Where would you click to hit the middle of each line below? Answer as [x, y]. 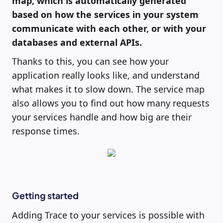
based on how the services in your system [105, 15]
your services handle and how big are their [102, 117]
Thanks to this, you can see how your [90, 61]
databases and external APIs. [77, 43]
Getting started [45, 196]
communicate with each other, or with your [109, 29]
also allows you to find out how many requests [111, 103]
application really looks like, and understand [106, 75]
